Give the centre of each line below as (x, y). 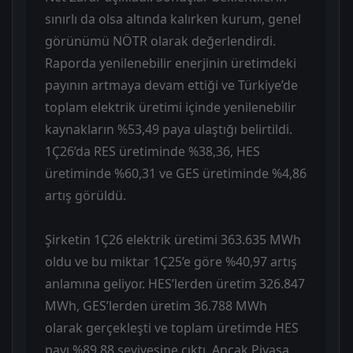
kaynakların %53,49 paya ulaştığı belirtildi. (169, 129)
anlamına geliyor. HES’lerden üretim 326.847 (175, 283)
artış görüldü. (85, 195)
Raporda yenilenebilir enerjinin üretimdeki (171, 63)
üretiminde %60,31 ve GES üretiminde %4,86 (176, 173)
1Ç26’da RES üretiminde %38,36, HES (152, 151)
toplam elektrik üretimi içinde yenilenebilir (171, 107)
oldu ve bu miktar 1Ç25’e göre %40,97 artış (171, 261)
